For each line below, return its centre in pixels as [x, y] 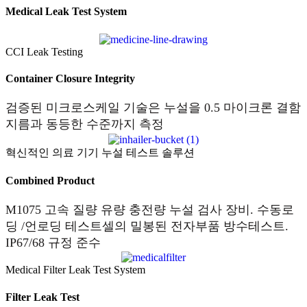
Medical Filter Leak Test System [75, 270]
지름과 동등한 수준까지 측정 [85, 124]
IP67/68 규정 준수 [53, 243]
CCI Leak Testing [44, 51]
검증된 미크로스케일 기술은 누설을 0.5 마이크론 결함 [153, 108]
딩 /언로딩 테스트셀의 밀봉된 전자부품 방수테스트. [147, 226]
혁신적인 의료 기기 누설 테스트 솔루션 [100, 152]
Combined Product [50, 180]
